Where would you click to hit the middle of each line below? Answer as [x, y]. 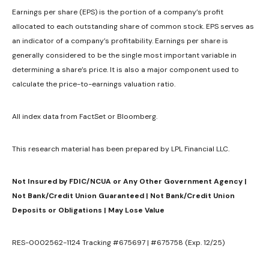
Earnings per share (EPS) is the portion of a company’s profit [118, 12]
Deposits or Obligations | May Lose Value [88, 210]
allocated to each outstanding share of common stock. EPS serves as [133, 26]
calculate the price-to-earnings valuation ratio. [94, 84]
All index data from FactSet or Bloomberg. [85, 116]
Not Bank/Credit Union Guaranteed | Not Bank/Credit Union [123, 195]
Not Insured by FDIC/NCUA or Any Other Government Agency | [129, 181]
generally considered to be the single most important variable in [124, 55]
